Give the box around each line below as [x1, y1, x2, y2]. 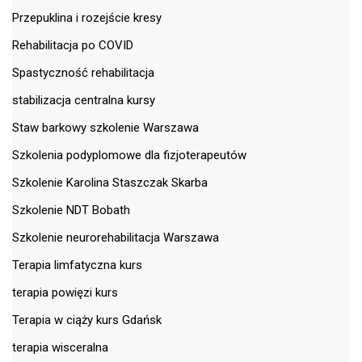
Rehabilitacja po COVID [12, 37, 133, 53]
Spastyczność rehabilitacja [12, 65, 154, 80]
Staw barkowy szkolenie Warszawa [12, 120, 199, 135]
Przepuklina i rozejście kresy [12, 10, 162, 25]
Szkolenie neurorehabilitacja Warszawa [12, 229, 219, 245]
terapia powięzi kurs [12, 284, 118, 300]
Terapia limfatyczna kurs [12, 257, 142, 272]
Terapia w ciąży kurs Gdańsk [12, 312, 162, 327]
